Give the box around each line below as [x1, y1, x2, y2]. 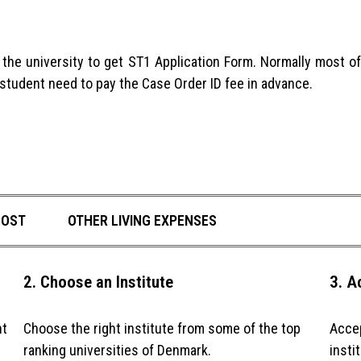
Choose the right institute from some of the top [23, 320, 301, 338]
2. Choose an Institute [23, 271, 173, 292]
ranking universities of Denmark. [23, 342, 211, 359]
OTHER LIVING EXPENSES [68, 211, 217, 229]
